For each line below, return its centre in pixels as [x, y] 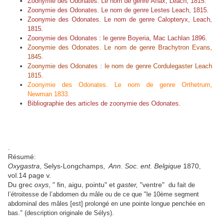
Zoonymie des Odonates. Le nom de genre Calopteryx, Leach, [120, 20]
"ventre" [152, 185]
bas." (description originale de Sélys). [61, 213]
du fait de [181, 185]
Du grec [21, 185]
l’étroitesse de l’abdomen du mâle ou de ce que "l [78, 194]
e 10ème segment [173, 194]
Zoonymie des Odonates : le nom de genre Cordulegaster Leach [120, 66]
